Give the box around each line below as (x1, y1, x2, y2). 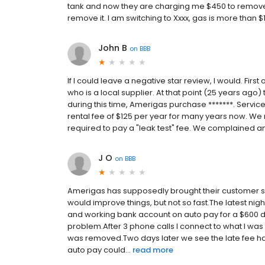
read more (132, 244, 173, 256)
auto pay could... (67, 244, 131, 256)
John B (98, 42, 127, 54)
